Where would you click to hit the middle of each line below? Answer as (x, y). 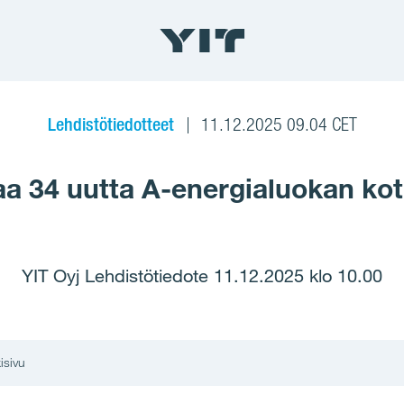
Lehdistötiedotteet (110, 124)
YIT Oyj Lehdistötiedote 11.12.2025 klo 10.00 (202, 276)
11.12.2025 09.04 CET (279, 124)
